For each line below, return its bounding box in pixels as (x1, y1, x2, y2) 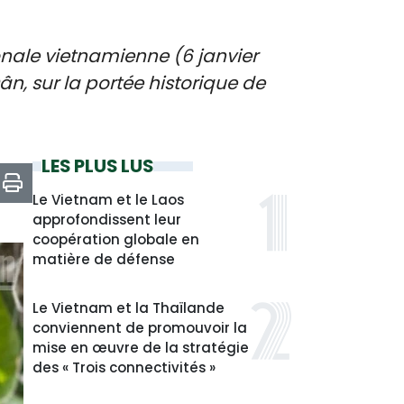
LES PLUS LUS (41, 153, 153, 179)
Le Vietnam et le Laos (32, 190, 184, 209)
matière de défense (32, 250, 175, 269)
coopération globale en (32, 230, 199, 249)
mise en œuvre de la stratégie (32, 338, 249, 357)
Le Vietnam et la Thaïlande (32, 298, 225, 317)
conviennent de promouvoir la (32, 318, 247, 337)
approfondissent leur (32, 210, 181, 229)
